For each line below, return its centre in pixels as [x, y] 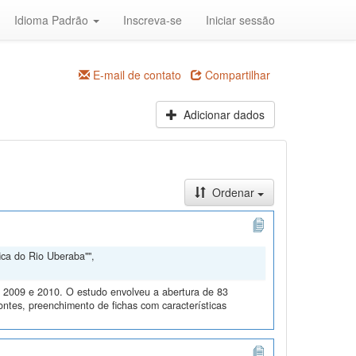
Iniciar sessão [240, 20]
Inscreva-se [153, 20]
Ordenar [233, 193]
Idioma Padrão [53, 20]
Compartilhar [236, 75]
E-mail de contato [135, 75]
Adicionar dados [222, 114]
